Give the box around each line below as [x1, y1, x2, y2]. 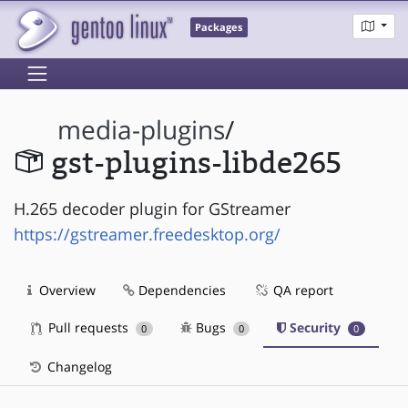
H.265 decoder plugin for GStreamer [14, 197, 291, 219]
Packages [195, 21, 243, 35]
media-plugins [57, 113, 226, 148]
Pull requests [45, 318, 132, 336]
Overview [36, 280, 96, 299]
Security [286, 318, 345, 336]
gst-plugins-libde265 [50, 147, 342, 181]
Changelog [44, 357, 112, 375]
